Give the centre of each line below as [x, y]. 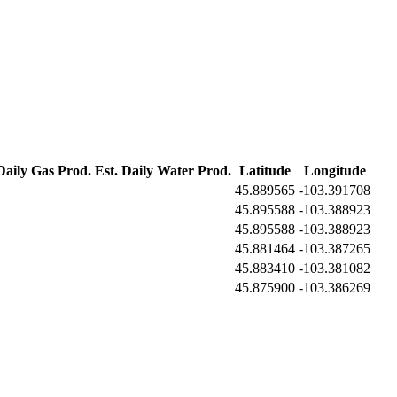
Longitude [335, 171]
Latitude [265, 171]
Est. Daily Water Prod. [163, 171]
